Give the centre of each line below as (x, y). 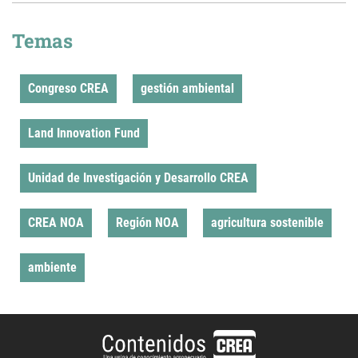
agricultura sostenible (267, 223)
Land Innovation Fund (84, 133)
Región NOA (147, 223)
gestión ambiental (187, 88)
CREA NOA (56, 223)
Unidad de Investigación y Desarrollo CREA (138, 178)
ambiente (52, 267)
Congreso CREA (68, 88)
